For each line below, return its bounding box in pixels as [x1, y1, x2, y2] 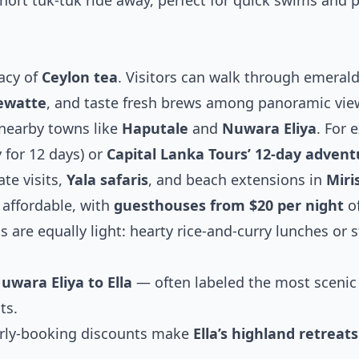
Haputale [122, 119, 188, 138]
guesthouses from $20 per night [114, 196, 344, 215]
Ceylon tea [42, 67, 118, 87]
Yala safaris [67, 170, 148, 189]
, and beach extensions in [148, 170, 326, 189]
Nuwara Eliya [222, 119, 317, 138]
